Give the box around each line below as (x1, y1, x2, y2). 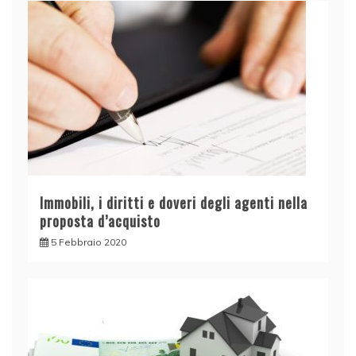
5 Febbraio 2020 (51, 236, 126, 249)
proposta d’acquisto (40, 211, 161, 232)
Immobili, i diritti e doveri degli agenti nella (40, 192, 308, 214)
